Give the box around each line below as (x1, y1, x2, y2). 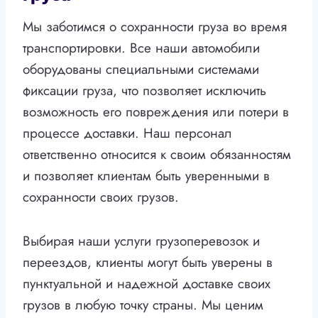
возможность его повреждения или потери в (23, 102, 289, 122)
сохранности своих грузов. (23, 187, 179, 207)
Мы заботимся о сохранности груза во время (23, 17, 287, 37)
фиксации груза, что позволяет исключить (23, 81, 266, 101)
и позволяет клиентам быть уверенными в (23, 166, 270, 186)
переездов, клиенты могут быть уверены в (23, 253, 273, 273)
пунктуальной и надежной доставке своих (23, 274, 270, 294)
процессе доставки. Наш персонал (23, 124, 232, 143)
